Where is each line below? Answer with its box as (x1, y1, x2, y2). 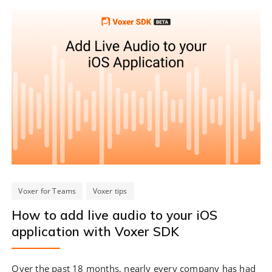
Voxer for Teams (18, 185, 76, 196)
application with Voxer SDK (12, 223, 180, 239)
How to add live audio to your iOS (12, 206, 218, 223)
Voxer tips (92, 185, 127, 196)
